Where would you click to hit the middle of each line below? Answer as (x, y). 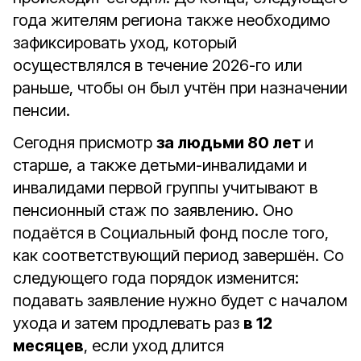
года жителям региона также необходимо (172, 20)
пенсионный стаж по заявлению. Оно (153, 210)
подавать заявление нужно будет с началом (180, 301)
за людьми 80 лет (230, 143)
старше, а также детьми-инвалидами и (160, 165)
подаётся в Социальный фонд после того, (171, 233)
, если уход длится (154, 346)
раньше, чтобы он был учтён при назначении (180, 88)
